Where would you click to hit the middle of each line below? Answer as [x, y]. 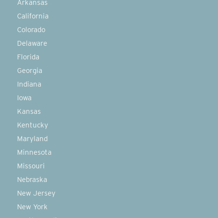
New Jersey [36, 193]
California [33, 16]
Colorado [31, 30]
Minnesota [34, 152]
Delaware [32, 43]
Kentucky [33, 125]
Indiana [29, 84]
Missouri [31, 166]
